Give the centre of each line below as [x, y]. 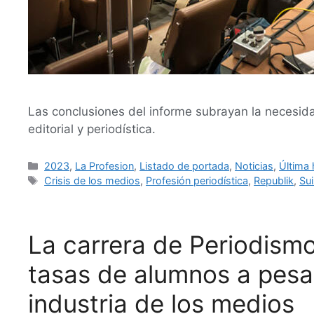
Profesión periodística [197, 180]
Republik [274, 180]
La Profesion [105, 165]
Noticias [254, 165]
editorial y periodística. [92, 129]
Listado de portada [185, 165]
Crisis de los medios [93, 180]
